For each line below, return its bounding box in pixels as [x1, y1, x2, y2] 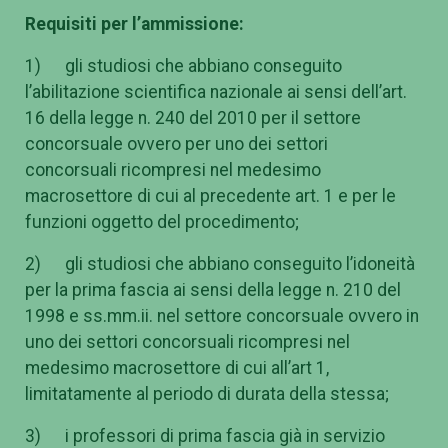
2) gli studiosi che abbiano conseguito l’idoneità [25, 253, 415, 274]
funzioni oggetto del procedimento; [25, 211, 299, 232]
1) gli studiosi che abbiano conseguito [25, 55, 342, 76]
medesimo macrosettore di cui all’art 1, [25, 357, 329, 378]
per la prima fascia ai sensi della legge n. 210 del [25, 279, 401, 300]
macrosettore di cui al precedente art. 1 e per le [25, 185, 396, 206]
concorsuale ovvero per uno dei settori [25, 133, 328, 154]
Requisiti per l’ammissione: [25, 13, 244, 34]
